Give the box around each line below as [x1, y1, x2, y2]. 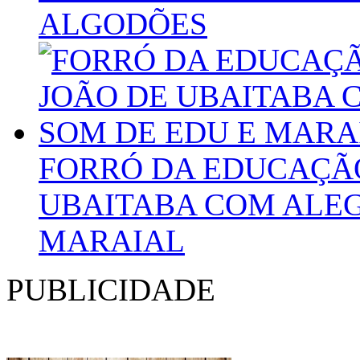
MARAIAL [39, 223, 185, 258]
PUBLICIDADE [6, 272, 215, 307]
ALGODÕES [39, 6, 207, 41]
